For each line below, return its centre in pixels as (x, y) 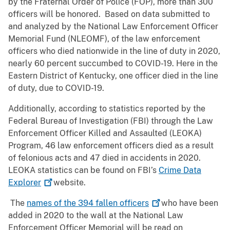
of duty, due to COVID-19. (58, 88)
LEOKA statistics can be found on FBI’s (83, 170)
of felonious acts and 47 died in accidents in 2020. (106, 158)
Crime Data (180, 170)
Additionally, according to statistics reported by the (107, 109)
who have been (189, 203)
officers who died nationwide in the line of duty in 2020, (114, 51)
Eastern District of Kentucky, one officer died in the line (113, 76)
